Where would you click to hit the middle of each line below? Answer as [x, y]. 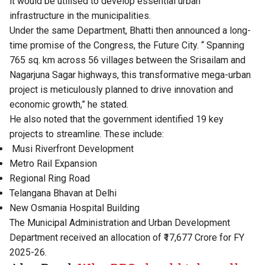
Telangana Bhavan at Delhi [63, 193]
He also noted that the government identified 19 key [117, 119]
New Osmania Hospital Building [75, 208]
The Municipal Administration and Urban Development [120, 223]
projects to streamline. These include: [87, 134]
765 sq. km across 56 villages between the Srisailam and [127, 60]
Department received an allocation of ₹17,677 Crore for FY [127, 238]
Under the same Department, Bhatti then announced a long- [130, 31]
